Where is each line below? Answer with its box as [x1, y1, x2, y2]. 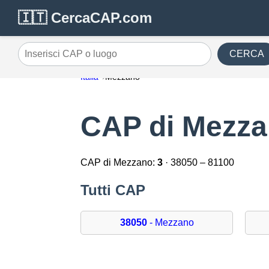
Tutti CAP [80, 182, 146, 199]
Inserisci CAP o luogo [17, 53, 110, 64]
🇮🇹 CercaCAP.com [18, 10, 152, 26]
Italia [80, 72, 99, 82]
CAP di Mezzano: [80, 157, 158, 168]
